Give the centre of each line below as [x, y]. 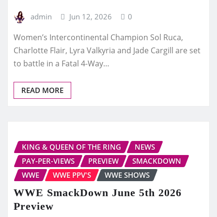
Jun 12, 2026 [91, 16]
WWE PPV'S [72, 175]
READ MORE [42, 90]
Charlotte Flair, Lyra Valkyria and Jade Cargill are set [107, 51]
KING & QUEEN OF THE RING [71, 147]
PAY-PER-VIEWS [48, 161]
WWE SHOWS [127, 175]
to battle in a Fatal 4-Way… [62, 64]
